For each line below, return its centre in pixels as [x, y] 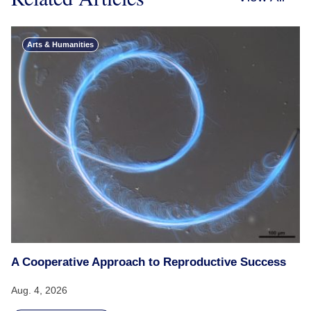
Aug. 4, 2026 [39, 291]
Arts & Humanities [60, 45]
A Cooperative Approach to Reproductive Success [149, 262]
